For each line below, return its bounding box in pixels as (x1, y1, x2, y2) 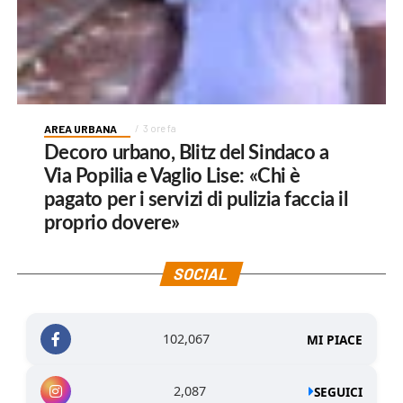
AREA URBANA (43, 122, 117, 136)
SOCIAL (172, 264, 232, 284)
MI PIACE (307, 330, 363, 348)
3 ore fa (142, 122, 176, 135)
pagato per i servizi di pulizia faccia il (43, 190, 348, 210)
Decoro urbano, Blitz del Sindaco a (43, 143, 329, 164)
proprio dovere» (43, 213, 180, 234)
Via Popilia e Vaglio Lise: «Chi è (43, 166, 300, 187)
